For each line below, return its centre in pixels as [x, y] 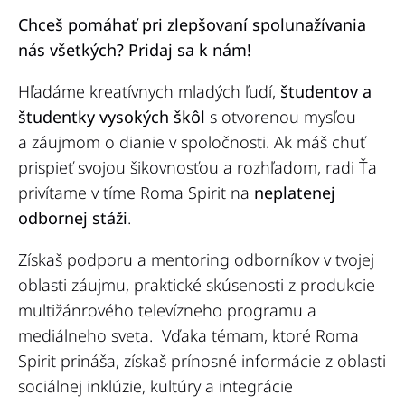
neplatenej [295, 193]
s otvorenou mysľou [281, 117]
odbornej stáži [73, 218]
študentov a [326, 92]
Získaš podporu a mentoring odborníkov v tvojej [196, 260]
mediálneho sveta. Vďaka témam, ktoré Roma [188, 336]
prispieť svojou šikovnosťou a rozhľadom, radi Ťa [198, 168]
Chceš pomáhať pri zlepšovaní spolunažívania [192, 25]
